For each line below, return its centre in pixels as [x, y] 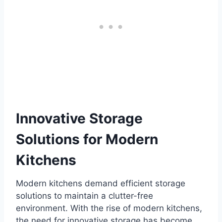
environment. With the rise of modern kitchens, [109, 208]
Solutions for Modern [87, 139]
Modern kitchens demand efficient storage [101, 183]
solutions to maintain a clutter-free [84, 195]
